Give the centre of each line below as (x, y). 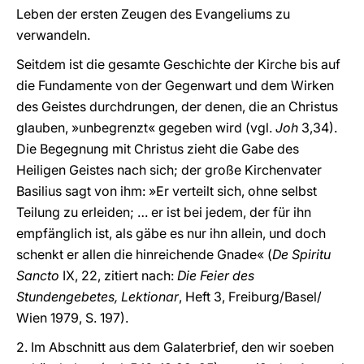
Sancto (38, 275)
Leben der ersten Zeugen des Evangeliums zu (153, 14)
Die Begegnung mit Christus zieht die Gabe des (158, 149)
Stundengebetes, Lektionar (97, 297)
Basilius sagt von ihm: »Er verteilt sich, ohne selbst (167, 191)
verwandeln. (53, 35)
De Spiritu (301, 254)
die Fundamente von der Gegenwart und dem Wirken (175, 85)
